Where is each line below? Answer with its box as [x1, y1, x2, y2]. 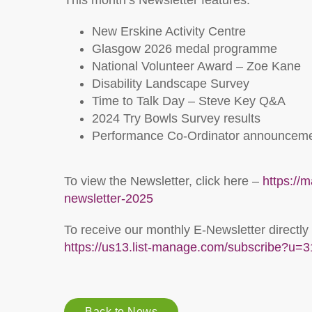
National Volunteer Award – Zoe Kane [92, 59, 301, 73]
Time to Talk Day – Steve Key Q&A [92, 94, 286, 108]
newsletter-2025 [64, 192, 153, 205]
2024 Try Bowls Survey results [92, 111, 260, 125]
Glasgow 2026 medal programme [92, 42, 277, 56]
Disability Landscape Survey [92, 77, 249, 91]
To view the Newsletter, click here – [64, 174, 263, 188]
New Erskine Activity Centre [92, 24, 246, 38]
